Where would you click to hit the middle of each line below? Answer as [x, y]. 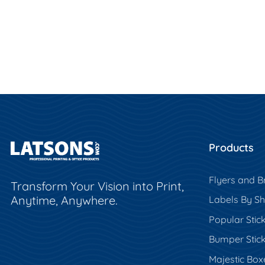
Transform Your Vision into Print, [97, 186]
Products [231, 147]
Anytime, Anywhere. [64, 200]
